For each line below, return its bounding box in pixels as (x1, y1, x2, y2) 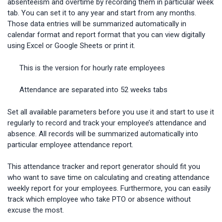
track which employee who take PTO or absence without (7, 195, 191, 204)
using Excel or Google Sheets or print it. (7, 41, 135, 51)
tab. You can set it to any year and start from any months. (7, 8, 196, 18)
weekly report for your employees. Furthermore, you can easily (7, 184, 211, 193)
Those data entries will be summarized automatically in (7, 19, 186, 29)
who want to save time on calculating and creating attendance (7, 173, 210, 182)
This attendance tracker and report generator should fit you (7, 162, 200, 171)
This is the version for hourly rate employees (19, 63, 165, 72)
